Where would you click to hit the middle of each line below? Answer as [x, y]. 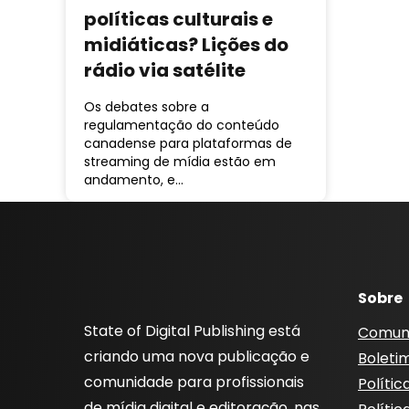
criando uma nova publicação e [197, 357]
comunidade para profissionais [194, 383]
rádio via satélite [165, 70]
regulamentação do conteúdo [182, 126]
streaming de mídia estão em [180, 162]
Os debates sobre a [147, 107]
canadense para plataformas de [188, 144]
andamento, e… [134, 180]
